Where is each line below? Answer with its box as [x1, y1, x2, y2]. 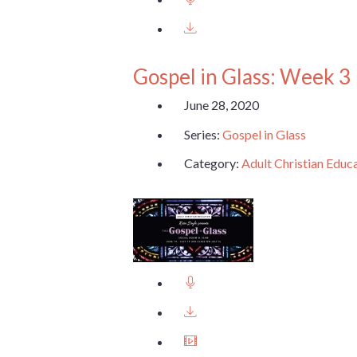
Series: [184, 126, 222, 142]
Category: [184, 155, 241, 171]
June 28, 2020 [184, 96, 259, 112]
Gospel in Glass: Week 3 [133, 64, 351, 90]
